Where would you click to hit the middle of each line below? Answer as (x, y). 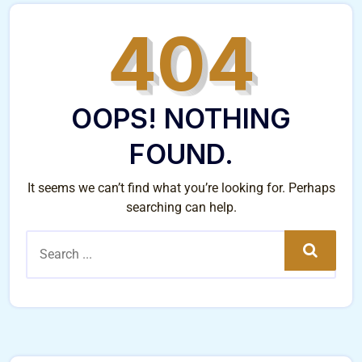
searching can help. (181, 208)
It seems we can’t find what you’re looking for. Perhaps (181, 188)
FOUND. (181, 154)
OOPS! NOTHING (181, 119)
